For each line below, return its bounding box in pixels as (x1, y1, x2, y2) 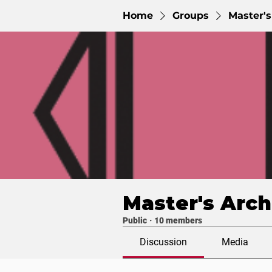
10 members (154, 216, 202, 225)
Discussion (140, 236, 188, 248)
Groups (172, 10, 209, 21)
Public (123, 216, 147, 225)
